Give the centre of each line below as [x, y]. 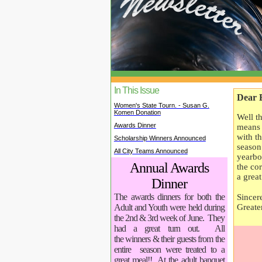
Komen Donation [137, 113]
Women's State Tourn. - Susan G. [161, 106]
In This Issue [136, 91]
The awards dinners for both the [169, 197]
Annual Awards [169, 168]
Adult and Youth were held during [169, 208]
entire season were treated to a [169, 250]
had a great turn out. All [169, 229]
